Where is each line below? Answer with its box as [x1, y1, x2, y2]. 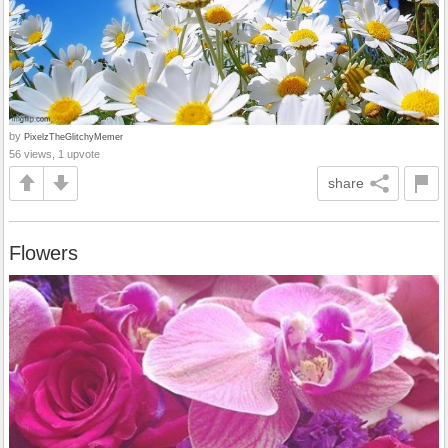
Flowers [9, 241, 78, 264]
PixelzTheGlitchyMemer [24, 130, 123, 142]
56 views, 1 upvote [9, 147, 100, 160]
